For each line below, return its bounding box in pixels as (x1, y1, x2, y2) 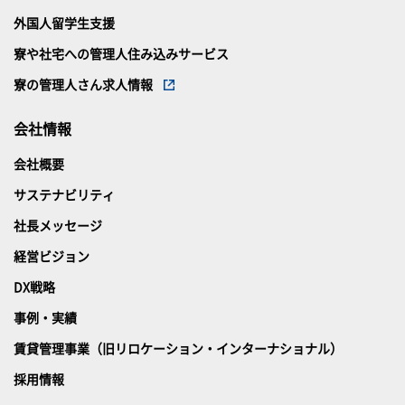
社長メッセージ (14, 215, 102, 234)
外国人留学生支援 (14, 13, 115, 32)
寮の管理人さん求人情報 (14, 74, 153, 93)
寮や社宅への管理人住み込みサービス (14, 43, 229, 62)
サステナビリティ (14, 184, 115, 203)
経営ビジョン (14, 246, 89, 265)
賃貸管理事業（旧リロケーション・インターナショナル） (14, 338, 343, 357)
